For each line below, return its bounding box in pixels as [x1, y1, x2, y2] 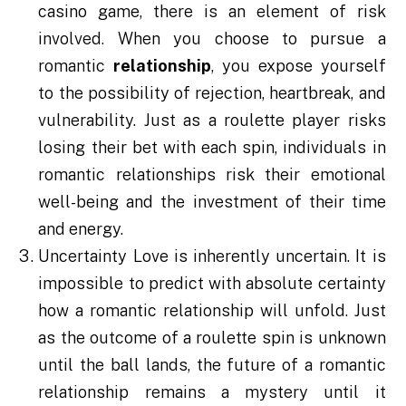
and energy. [38, 219, 124, 239]
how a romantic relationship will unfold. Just [38, 301, 386, 321]
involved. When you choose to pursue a [38, 29, 386, 49]
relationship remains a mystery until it [38, 382, 386, 402]
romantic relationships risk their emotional [38, 165, 386, 185]
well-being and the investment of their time [38, 192, 386, 212]
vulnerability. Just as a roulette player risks [38, 111, 386, 130]
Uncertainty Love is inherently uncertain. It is [38, 246, 386, 266]
